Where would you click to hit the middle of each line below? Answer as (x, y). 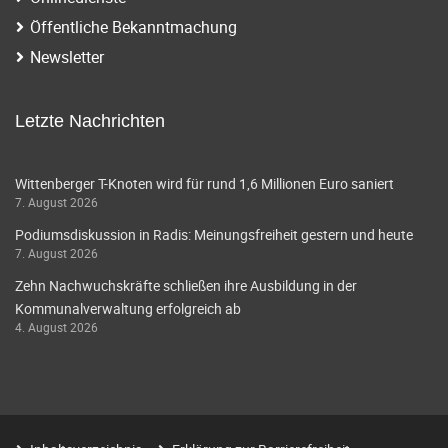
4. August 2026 (56, 327)
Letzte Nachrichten (90, 121)
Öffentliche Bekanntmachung (133, 27)
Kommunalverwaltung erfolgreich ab (128, 309)
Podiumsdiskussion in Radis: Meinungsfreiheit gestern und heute (214, 235)
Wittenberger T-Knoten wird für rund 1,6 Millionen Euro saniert (204, 184)
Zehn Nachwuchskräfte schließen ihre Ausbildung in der (186, 286)
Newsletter (67, 57)
